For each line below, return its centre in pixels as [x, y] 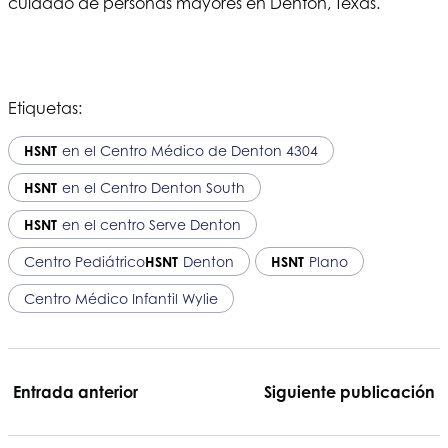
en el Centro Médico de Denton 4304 [190, 151]
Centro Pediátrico [84, 262]
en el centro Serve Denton [151, 225]
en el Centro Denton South [153, 188]
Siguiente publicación [349, 392]
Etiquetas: [45, 108]
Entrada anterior [75, 392]
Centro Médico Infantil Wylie [121, 299]
